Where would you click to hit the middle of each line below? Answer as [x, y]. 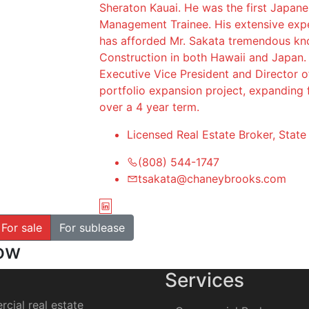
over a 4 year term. [149, 107]
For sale [22, 228]
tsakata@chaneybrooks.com [212, 179]
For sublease [92, 228]
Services [205, 280]
